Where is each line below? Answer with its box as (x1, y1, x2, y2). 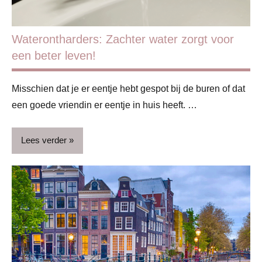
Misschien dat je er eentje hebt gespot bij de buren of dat (12, 83, 245, 94)
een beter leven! (12, 49, 96, 62)
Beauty (19, 194, 45, 204)
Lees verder (21, 135, 67, 146)
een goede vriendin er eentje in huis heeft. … (12, 99, 197, 110)
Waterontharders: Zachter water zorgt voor (12, 32, 234, 46)
